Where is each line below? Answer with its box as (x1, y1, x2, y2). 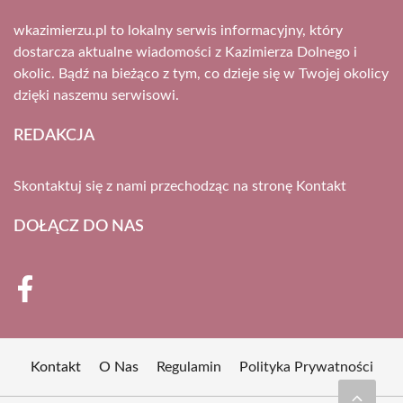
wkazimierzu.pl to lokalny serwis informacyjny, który (13, 22, 343, 38)
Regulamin (156, 359, 221, 374)
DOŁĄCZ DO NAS (13, 218, 144, 235)
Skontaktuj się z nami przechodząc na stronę (13, 178, 296, 193)
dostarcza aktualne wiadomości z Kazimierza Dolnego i (13, 44, 357, 59)
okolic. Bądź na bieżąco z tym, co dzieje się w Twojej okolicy (13, 66, 389, 81)
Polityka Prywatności (238, 359, 373, 374)
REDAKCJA (13, 127, 94, 144)
